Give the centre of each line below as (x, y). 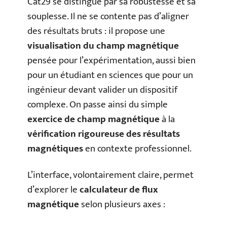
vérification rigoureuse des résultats (104, 134)
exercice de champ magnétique (93, 120)
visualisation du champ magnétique (103, 46)
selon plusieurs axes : (122, 204)
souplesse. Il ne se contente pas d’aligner (108, 17)
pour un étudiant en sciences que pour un (110, 75)
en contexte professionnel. (137, 149)
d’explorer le (53, 190)
